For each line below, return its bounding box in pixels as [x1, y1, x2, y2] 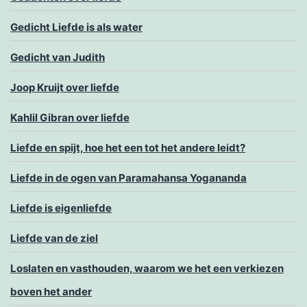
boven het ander [10, 285, 92, 299]
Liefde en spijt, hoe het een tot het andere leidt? [10, 141, 245, 155]
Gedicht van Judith [10, 51, 105, 64]
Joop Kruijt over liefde [10, 81, 119, 95]
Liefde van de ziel [10, 232, 98, 245]
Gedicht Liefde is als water [10, 21, 143, 34]
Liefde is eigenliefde [10, 201, 112, 215]
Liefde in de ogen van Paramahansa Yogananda [10, 171, 247, 185]
